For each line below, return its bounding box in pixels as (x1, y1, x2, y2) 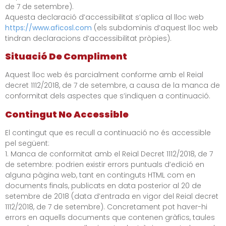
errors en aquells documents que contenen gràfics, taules (5, 212, 215, 222)
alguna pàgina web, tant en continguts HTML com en (5, 169, 195, 180)
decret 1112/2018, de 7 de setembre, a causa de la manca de (5, 80, 220, 91)
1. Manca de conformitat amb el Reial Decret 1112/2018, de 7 (5, 148, 213, 159)
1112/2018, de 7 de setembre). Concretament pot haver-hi (5, 201, 207, 212)
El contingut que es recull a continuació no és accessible (5, 127, 211, 138)
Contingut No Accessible (5, 107, 129, 121)
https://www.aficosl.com (5, 22, 92, 33)
